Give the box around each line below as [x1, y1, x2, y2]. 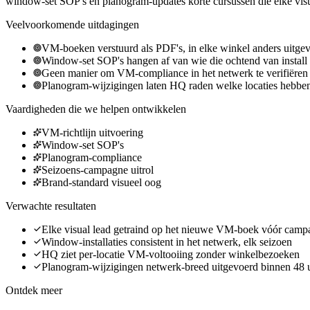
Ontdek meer [6, 284, 62, 296]
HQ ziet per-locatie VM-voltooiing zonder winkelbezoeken [42, 248, 300, 260]
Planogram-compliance [42, 152, 142, 163]
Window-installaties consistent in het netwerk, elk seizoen [42, 236, 292, 248]
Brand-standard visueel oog [42, 176, 161, 188]
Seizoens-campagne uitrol [42, 164, 154, 176]
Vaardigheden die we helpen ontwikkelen [6, 103, 186, 115]
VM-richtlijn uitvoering [42, 127, 143, 138]
